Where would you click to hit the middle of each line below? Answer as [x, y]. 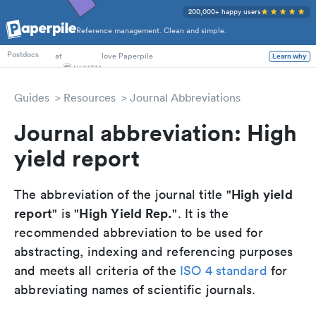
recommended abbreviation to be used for [139, 232]
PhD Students [31, 36]
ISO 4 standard [224, 271]
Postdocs [23, 56]
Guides [32, 97]
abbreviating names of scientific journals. [135, 290]
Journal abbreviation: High [156, 132]
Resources [90, 97]
